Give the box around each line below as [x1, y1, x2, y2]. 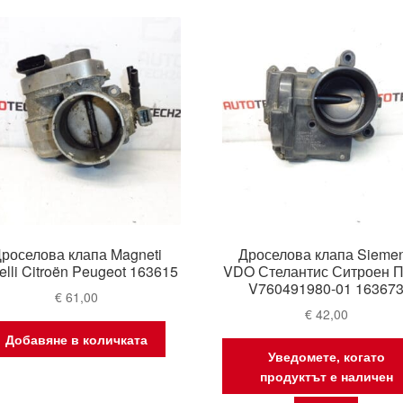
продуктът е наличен [259, 366, 393, 385]
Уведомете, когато [267, 346, 385, 365]
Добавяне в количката [5, 329, 148, 348]
